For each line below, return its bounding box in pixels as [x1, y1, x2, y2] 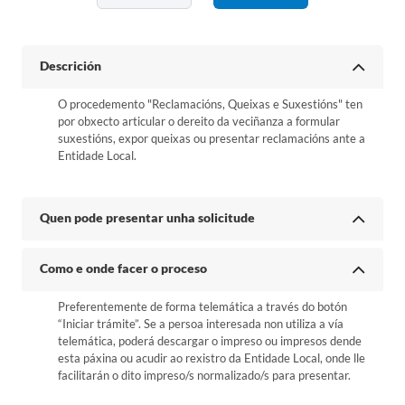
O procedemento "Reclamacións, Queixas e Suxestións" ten [58, 97, 363, 111]
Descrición [40, 58, 101, 73]
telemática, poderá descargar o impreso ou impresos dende [58, 334, 362, 348]
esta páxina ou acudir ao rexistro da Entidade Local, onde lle [58, 351, 365, 365]
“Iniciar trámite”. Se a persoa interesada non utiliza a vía [58, 316, 344, 331]
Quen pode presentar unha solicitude [40, 210, 255, 225]
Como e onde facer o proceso [40, 260, 207, 276]
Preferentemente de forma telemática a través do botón [58, 299, 347, 314]
